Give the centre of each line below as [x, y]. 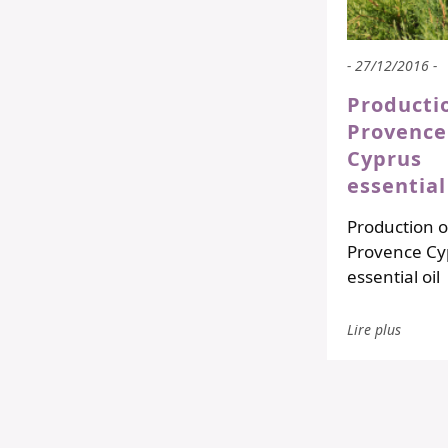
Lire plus [374, 330]
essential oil [393, 277]
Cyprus [384, 159]
